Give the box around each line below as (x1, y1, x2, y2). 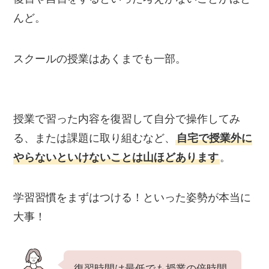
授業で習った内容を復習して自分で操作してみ (13, 112, 241, 125)
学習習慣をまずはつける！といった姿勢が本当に (13, 192, 252, 204)
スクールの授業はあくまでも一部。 (13, 52, 187, 65)
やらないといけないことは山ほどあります (13, 151, 219, 163)
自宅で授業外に (177, 131, 253, 144)
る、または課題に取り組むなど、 (13, 131, 176, 144)
